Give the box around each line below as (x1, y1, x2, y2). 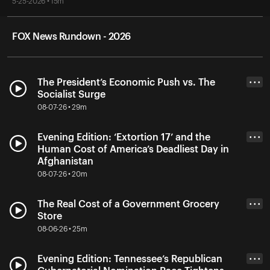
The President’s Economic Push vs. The (37, 77, 215, 87)
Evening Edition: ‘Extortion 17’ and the (37, 132, 210, 142)
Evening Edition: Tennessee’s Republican (37, 254, 222, 264)
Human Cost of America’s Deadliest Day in (37, 144, 229, 154)
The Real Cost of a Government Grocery (37, 199, 219, 209)
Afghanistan (37, 156, 93, 166)
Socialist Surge (37, 89, 105, 99)
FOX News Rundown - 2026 (12, 31, 131, 42)
